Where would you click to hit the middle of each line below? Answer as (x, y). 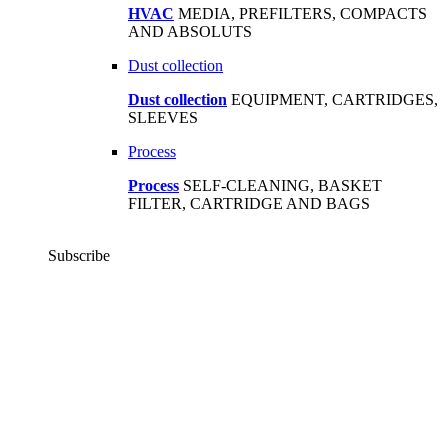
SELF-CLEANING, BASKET (282, 185)
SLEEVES (163, 117)
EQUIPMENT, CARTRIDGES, (334, 99)
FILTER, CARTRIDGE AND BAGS (249, 203)
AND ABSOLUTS (190, 31)
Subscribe (79, 255)
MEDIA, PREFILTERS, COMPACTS (302, 13)
